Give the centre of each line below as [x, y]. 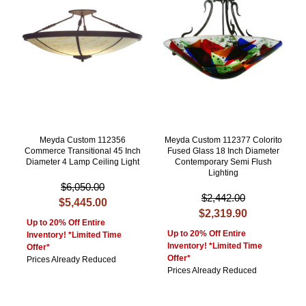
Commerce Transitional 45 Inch [83, 151]
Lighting [223, 173]
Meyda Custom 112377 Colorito [223, 140]
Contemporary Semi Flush [223, 162]
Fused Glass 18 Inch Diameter [223, 151]
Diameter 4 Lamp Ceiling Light [83, 162]
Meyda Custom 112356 [83, 140]
